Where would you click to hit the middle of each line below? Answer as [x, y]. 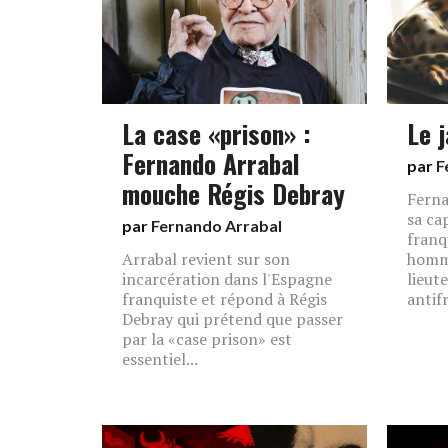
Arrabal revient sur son [206, 259]
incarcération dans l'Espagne [227, 279]
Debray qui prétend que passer [232, 319]
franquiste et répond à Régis [224, 299]
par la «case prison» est [207, 339]
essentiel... [160, 359]
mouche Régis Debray [233, 193]
